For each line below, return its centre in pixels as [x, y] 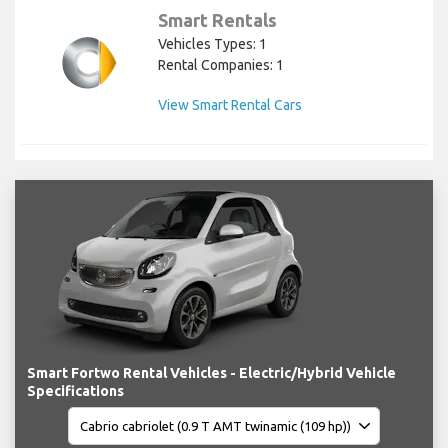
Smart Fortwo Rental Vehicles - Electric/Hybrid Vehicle [211, 373]
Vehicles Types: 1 [212, 44]
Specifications [75, 391]
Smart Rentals [217, 20]
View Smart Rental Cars [230, 105]
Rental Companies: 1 [221, 65]
